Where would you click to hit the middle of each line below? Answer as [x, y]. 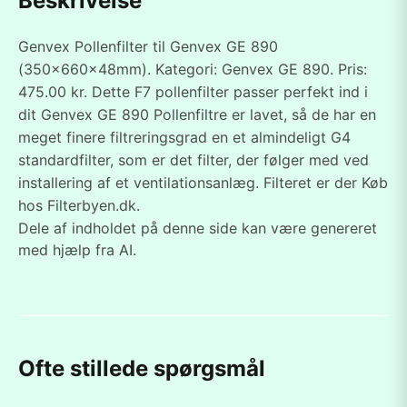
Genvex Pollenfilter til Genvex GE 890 [148, 46]
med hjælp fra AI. [77, 250]
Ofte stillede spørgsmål [142, 368]
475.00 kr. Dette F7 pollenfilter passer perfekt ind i [193, 92]
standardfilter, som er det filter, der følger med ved [194, 160]
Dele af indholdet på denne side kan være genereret [198, 228]
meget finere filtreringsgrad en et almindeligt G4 [184, 137]
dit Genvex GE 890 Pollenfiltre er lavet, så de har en [197, 114]
